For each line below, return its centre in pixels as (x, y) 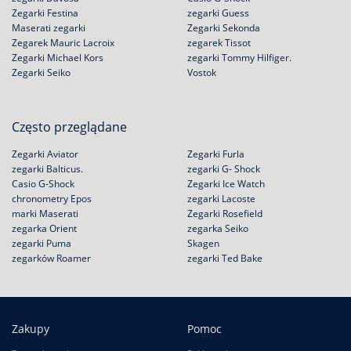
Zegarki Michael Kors (58, 58)
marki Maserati (45, 213)
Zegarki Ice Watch (226, 184)
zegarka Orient (44, 228)
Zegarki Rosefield (225, 213)
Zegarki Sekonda (224, 28)
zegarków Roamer (51, 258)
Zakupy (31, 329)
